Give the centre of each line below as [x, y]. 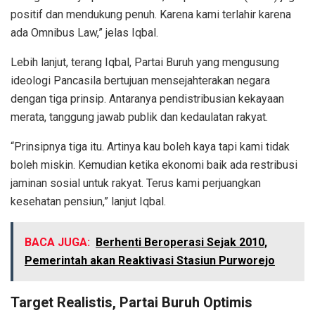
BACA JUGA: [57, 243]
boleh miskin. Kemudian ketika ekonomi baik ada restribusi [154, 165]
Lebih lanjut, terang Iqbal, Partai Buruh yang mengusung [145, 63]
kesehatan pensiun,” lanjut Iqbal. [88, 202]
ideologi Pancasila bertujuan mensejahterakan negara [140, 81]
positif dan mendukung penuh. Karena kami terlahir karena [151, 15]
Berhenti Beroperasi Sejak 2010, [181, 243]
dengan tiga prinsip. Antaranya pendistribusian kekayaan [147, 99]
